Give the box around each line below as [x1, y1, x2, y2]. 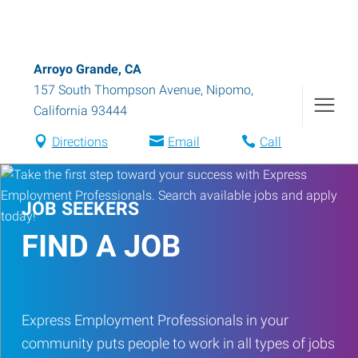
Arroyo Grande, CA [34, 62, 141, 77]
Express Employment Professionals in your [22, 312, 288, 328]
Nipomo [206, 82, 251, 97]
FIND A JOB [22, 229, 181, 264]
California [34, 103, 88, 118]
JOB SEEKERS [22, 198, 139, 220]
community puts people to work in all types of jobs [22, 335, 335, 352]
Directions [51, 134, 108, 149]
